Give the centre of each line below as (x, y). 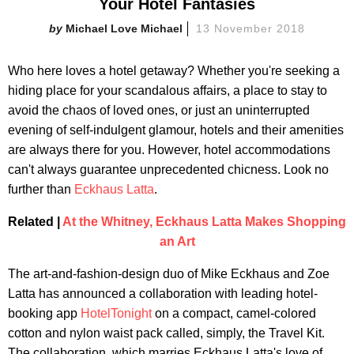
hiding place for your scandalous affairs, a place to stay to (168, 90)
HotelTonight (116, 313)
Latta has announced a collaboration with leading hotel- (163, 293)
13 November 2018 (250, 28)
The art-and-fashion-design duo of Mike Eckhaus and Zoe (169, 273)
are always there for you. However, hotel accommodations (169, 149)
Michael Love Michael (124, 28)
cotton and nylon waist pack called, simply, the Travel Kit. (166, 333)
